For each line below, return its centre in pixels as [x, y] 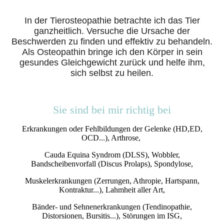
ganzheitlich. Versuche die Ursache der [112, 31]
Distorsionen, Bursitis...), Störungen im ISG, [112, 216]
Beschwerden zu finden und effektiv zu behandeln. [112, 42]
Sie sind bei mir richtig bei [112, 110]
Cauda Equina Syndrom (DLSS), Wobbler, [112, 155]
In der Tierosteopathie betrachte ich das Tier [112, 21]
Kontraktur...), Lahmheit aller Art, [112, 190]
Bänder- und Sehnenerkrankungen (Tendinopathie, [112, 207]
